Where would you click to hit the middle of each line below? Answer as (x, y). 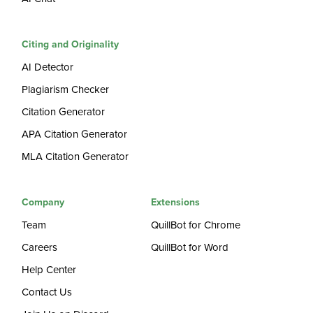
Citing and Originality (71, 44)
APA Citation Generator (75, 134)
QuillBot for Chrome (196, 225)
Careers (40, 247)
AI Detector (48, 67)
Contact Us (47, 292)
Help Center (49, 270)
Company (43, 202)
